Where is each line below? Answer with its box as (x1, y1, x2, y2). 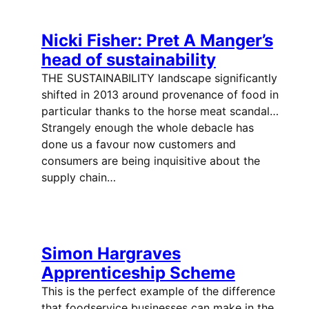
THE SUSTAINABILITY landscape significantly (41, 71, 277, 86)
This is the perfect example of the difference (41, 284, 275, 299)
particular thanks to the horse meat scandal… (41, 104, 279, 119)
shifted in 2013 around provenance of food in (41, 88, 279, 102)
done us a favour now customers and (41, 137, 236, 152)
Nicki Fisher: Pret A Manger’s (41, 30, 273, 51)
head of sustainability (41, 50, 216, 70)
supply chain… (41, 170, 116, 185)
